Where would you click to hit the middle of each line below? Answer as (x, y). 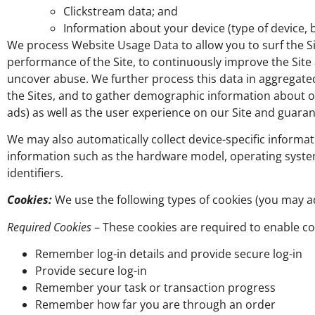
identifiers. (35, 173)
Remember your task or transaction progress (155, 288)
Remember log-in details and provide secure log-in (169, 254)
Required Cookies (49, 227)
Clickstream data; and (122, 11)
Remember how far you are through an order (155, 305)
